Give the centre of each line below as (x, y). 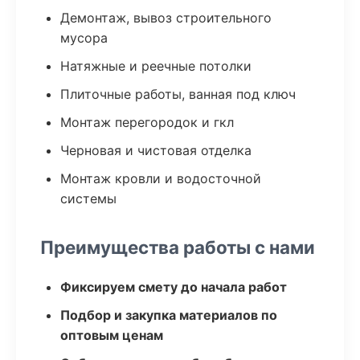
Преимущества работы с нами (178, 247)
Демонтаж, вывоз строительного (166, 18)
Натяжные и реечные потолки (156, 66)
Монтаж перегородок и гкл (147, 122)
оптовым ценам (112, 335)
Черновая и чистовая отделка (156, 150)
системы (88, 198)
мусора (84, 38)
